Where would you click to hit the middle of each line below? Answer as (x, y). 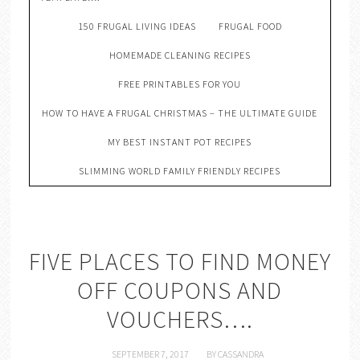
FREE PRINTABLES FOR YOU (180, 84)
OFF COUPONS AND (180, 290)
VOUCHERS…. (180, 319)
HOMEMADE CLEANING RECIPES (180, 55)
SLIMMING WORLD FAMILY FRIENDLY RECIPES (180, 171)
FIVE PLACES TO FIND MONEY (180, 261)
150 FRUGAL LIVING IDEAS (137, 26)
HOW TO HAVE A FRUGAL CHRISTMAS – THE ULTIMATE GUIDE (180, 113)
